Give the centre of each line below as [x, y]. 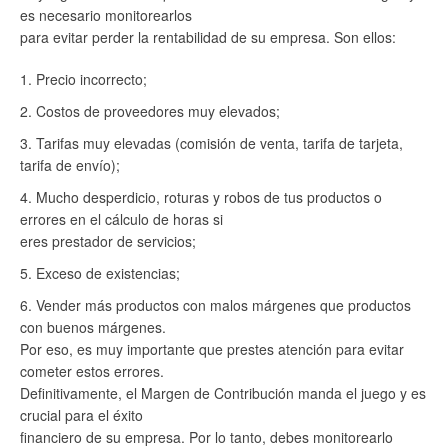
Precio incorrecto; [91, 79]
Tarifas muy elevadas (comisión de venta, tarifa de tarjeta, [219, 143]
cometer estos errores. [92, 371]
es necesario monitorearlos [106, 15]
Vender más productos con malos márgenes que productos [223, 305]
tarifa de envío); [70, 165]
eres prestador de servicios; [108, 241]
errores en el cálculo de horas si [121, 219]
